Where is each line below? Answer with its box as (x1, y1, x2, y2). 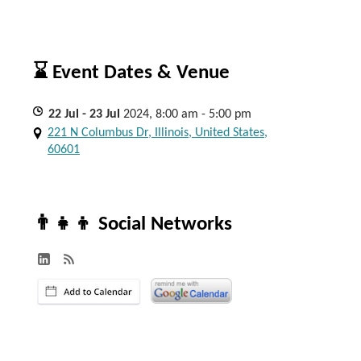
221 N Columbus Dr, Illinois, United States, (48, 127, 268, 139)
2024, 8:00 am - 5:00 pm (123, 108, 251, 121)
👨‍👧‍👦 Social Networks (33, 214, 232, 234)
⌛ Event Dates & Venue (33, 63, 230, 83)
